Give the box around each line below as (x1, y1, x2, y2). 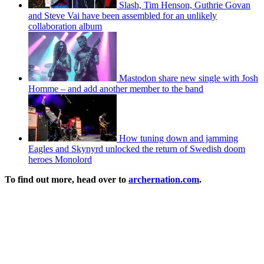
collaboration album (28, 21, 102, 31)
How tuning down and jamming (119, 133, 238, 143)
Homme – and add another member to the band (28, 83, 203, 94)
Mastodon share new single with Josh (119, 72, 258, 83)
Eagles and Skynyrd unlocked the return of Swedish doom (28, 143, 245, 154)
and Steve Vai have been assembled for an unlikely (28, 10, 217, 21)
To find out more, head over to (5, 174, 128, 184)
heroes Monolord (28, 154, 92, 164)
